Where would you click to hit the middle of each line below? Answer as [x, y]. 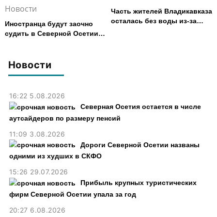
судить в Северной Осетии [52, 33]
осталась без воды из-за [154, 21]
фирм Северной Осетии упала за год [72, 194]
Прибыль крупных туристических [138, 183]
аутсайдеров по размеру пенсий [65, 118]
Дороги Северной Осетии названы [140, 145]
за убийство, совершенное [51, 43]
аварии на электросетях [153, 30]
